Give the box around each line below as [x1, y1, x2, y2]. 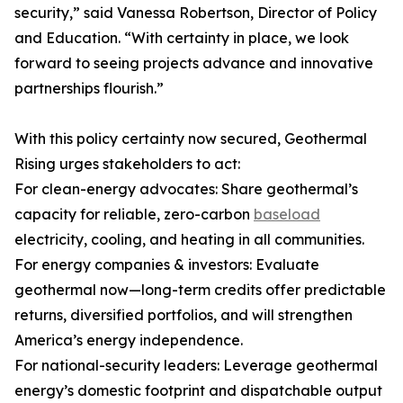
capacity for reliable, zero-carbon [14, 205, 254, 224]
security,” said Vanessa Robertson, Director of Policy [14, 4, 377, 22]
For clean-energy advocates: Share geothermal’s [14, 180, 358, 199]
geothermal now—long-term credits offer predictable [14, 281, 386, 300]
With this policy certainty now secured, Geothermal [14, 130, 367, 148]
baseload [254, 205, 320, 224]
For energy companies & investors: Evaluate [14, 255, 319, 274]
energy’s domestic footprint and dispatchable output [14, 381, 382, 400]
